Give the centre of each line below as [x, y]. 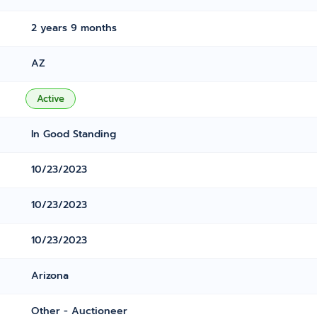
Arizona [50, 276]
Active [51, 99]
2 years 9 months [74, 28]
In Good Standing [74, 134]
